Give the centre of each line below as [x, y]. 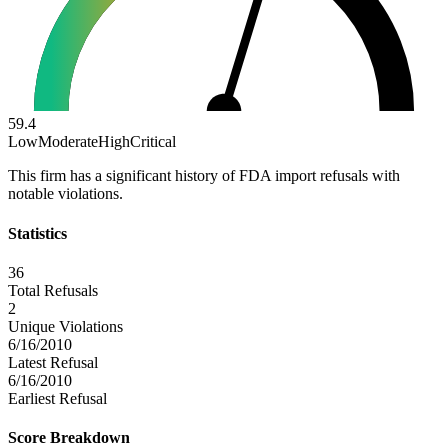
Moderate [68, 142]
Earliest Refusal [57, 398]
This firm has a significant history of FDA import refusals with [204, 176]
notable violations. [65, 194]
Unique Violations [65, 326]
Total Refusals [53, 290]
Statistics [37, 233]
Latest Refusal [53, 362]
